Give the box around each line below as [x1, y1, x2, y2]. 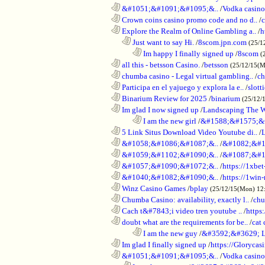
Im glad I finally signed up [120, 240, 206, 249]
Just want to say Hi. [131, 37, 194, 47]
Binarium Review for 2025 [120, 93, 207, 103]
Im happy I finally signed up [141, 49, 234, 58]
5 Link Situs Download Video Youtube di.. [120, 127, 257, 137]
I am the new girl [141, 116, 196, 125]
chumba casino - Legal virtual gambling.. [120, 71, 253, 80]
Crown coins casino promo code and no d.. [120, 15, 257, 24]
